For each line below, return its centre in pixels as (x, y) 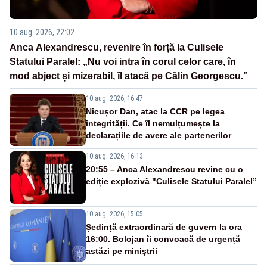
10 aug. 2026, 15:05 (114, 214)
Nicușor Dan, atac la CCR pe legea (155, 112)
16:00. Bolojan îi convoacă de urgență (163, 239)
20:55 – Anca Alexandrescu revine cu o (164, 170)
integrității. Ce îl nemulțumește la (153, 124)
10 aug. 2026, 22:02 (42, 32)
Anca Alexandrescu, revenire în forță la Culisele (117, 48)
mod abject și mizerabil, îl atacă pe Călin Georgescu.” (129, 76)
